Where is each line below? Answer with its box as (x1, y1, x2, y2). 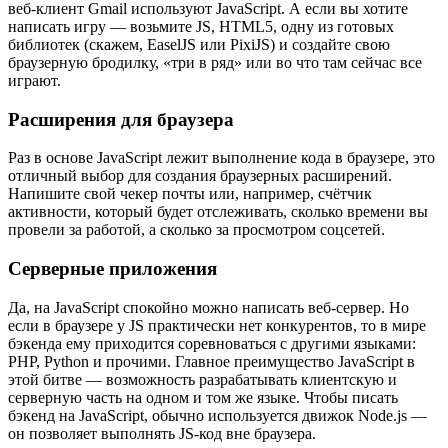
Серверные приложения (8, 258, 217, 280)
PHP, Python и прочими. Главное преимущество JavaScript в (8, 352, 415, 370)
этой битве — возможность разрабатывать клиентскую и (8, 370, 397, 388)
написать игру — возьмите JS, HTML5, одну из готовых (8, 17, 394, 35)
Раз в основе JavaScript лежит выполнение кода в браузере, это (8, 149, 435, 167)
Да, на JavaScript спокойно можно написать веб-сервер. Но (8, 298, 409, 316)
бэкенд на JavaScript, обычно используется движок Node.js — (8, 406, 427, 424)
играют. (8, 71, 61, 89)
